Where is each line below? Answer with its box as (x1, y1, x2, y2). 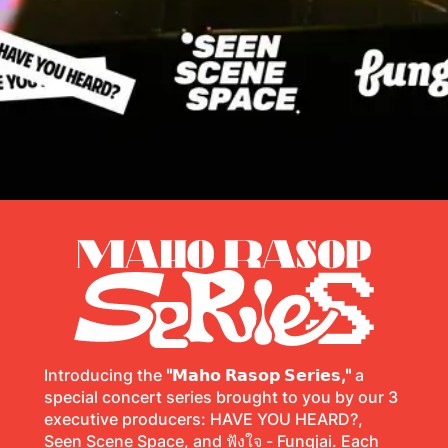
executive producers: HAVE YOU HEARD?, (44, 409, 363, 429)
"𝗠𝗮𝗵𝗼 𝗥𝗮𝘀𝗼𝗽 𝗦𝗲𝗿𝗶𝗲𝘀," (166, 365, 351, 385)
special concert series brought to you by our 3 (44, 387, 398, 407)
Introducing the (44, 365, 166, 385)
